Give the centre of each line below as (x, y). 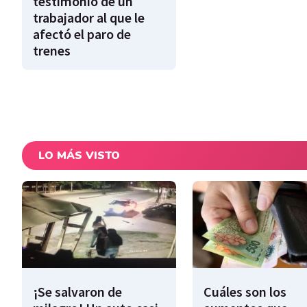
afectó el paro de (82, 34)
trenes (52, 51)
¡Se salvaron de (77, 291)
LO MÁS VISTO (79, 156)
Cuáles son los (245, 291)
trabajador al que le (89, 18)
